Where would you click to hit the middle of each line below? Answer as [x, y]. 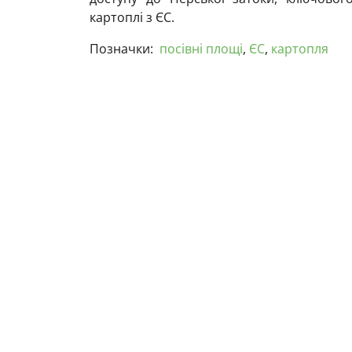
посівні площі [201, 49]
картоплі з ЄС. [132, 18]
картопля [300, 49]
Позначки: [121, 49]
